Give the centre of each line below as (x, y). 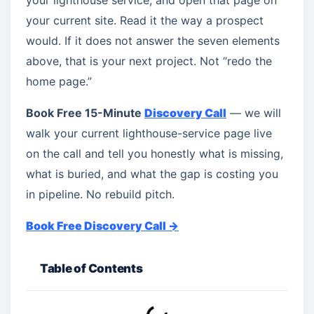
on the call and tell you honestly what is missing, (155, 153)
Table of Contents (91, 268)
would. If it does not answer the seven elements (153, 41)
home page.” (59, 81)
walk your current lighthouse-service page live (149, 133)
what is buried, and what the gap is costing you (152, 174)
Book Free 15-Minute (85, 113)
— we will (254, 113)
